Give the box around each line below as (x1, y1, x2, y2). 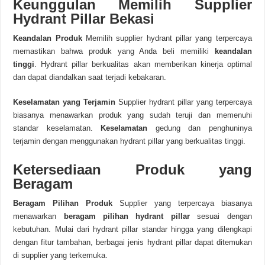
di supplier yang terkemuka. (13, 251, 108, 260)
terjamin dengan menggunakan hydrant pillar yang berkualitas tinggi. (13, 137, 246, 146)
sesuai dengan (189, 212, 252, 221)
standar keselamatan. (13, 124, 101, 132)
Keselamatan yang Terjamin (13, 98, 116, 106)
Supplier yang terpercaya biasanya (112, 199, 252, 208)
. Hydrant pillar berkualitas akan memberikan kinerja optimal (34, 60, 252, 69)
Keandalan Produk (13, 34, 82, 43)
